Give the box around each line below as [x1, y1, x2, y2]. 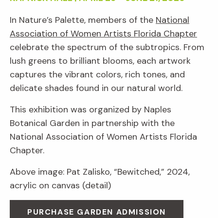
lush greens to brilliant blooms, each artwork [10, 55, 191, 67]
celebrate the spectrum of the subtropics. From [10, 41, 204, 54]
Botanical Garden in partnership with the [10, 117, 175, 129]
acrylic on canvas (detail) [10, 180, 111, 192]
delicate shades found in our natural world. [10, 82, 182, 94]
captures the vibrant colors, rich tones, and [10, 69, 185, 81]
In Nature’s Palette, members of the [10, 14, 156, 26]
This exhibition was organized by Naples [10, 104, 171, 116]
